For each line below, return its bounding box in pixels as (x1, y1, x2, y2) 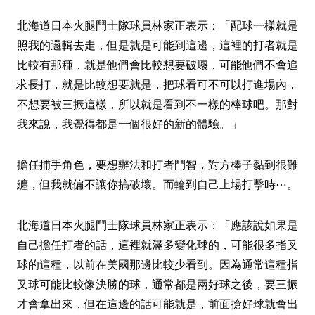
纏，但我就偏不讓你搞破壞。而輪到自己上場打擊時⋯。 (17, 176, 298, 192)
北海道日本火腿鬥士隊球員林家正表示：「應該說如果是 (17, 217, 298, 233)
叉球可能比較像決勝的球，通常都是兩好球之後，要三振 (17, 276, 298, 292)
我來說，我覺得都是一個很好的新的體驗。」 (17, 116, 242, 131)
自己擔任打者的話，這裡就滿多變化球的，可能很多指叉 (17, 237, 298, 252)
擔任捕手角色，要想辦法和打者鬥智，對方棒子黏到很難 (17, 157, 298, 172)
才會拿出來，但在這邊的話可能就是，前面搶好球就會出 (17, 296, 298, 311)
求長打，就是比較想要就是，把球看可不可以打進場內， (17, 77, 298, 92)
